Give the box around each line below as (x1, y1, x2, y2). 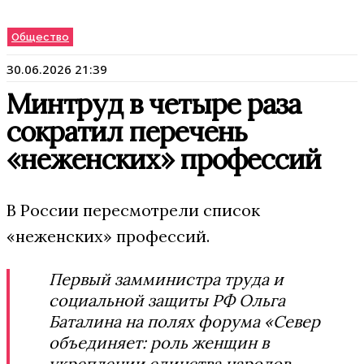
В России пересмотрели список (6, 200, 260, 220)
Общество (11, 31, 69, 43)
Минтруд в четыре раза (6, 86, 301, 121)
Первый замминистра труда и (49, 269, 284, 289)
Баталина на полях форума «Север (49, 311, 320, 331)
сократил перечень (6, 114, 247, 149)
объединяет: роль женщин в (49, 332, 269, 353)
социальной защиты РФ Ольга (49, 290, 285, 310)
